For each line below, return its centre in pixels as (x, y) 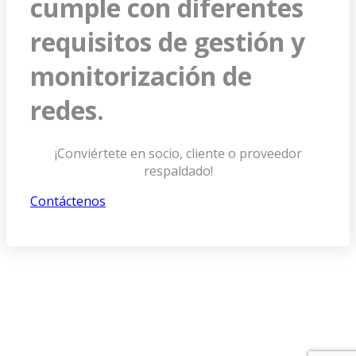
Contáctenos (68, 201)
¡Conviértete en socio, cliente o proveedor (178, 153)
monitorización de (141, 76)
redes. (67, 110)
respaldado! (178, 170)
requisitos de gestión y (168, 42)
